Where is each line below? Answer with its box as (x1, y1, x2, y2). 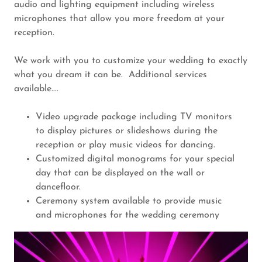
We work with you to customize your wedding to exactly (14, 56, 247, 66)
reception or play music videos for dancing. (35, 140, 221, 150)
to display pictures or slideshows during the (35, 126, 218, 136)
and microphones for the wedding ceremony (35, 211, 219, 220)
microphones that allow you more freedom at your (14, 14, 225, 24)
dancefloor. (35, 182, 87, 192)
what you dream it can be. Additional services (14, 70, 207, 80)
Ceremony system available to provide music (35, 196, 222, 206)
